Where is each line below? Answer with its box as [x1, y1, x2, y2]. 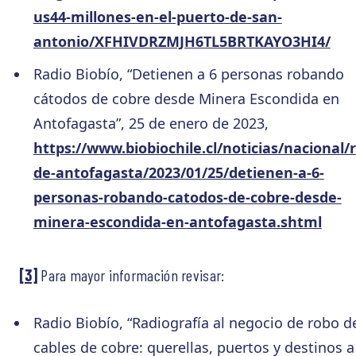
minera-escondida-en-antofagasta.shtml [33, 212, 322, 232]
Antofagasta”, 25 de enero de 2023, [33, 114, 273, 133]
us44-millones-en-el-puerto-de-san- [33, 6, 282, 26]
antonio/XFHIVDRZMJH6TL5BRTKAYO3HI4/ [33, 31, 331, 51]
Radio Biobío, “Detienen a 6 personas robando [33, 64, 344, 84]
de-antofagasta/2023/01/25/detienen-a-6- [33, 163, 324, 183]
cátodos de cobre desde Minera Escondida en [33, 89, 339, 109]
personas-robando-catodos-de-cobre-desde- [33, 188, 342, 207]
